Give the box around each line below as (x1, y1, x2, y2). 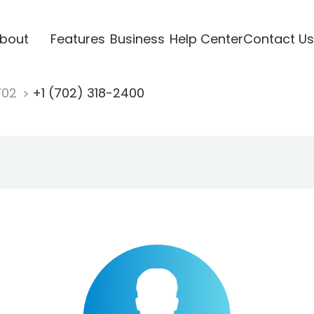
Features (50, 29, 105, 48)
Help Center (169, 29, 243, 48)
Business (109, 29, 165, 48)
